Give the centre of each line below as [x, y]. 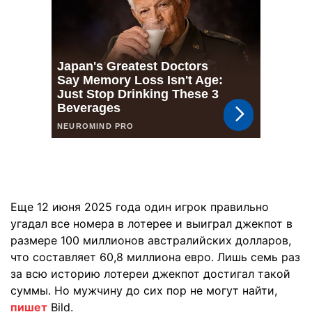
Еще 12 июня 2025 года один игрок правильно [140, 207]
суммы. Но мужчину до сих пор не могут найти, [144, 290]
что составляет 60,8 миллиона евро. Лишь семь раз [155, 257]
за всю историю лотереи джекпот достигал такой [150, 274]
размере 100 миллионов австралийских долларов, [151, 240]
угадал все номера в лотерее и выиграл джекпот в [151, 224]
